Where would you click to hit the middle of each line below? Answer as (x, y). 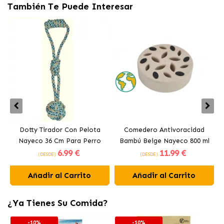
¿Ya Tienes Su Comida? (58, 203)
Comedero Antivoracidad (164, 129)
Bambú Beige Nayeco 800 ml (164, 140)
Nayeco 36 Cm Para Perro (60, 140)
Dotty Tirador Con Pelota (60, 129)
